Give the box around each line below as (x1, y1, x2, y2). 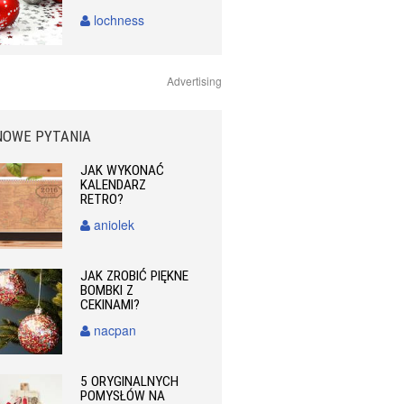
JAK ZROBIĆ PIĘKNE (80, 267, 189, 284)
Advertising (167, 72, 222, 88)
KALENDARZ (80, 176, 147, 193)
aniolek (90, 215, 135, 234)
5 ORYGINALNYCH (80, 372, 179, 390)
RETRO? (80, 190, 124, 207)
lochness (90, 11, 145, 30)
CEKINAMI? (80, 296, 141, 313)
